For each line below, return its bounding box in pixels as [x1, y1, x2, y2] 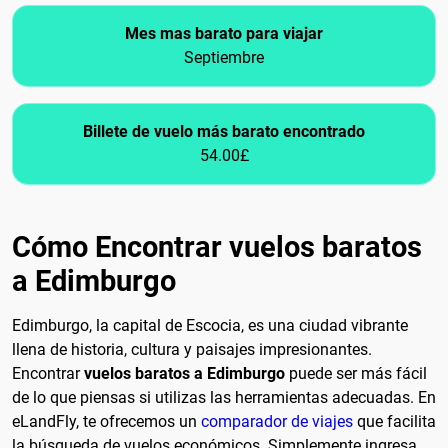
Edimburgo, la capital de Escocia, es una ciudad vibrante [12, 316, 408, 336]
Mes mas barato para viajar [125, 24, 323, 44]
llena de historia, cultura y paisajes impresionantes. [12, 340, 372, 360]
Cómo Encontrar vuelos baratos [12, 230, 422, 265]
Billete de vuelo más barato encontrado [83, 122, 365, 142]
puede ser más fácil [285, 364, 427, 384]
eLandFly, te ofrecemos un [12, 412, 201, 432]
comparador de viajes [201, 412, 353, 432]
